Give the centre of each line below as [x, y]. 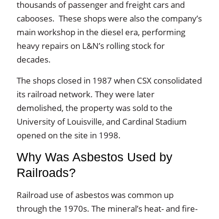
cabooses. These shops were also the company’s [109, 18]
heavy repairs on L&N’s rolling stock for [90, 46]
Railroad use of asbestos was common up [95, 195]
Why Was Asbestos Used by [94, 157]
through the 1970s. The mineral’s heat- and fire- [107, 208]
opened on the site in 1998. [70, 135]
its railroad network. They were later [85, 94]
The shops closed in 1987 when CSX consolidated [109, 80]
